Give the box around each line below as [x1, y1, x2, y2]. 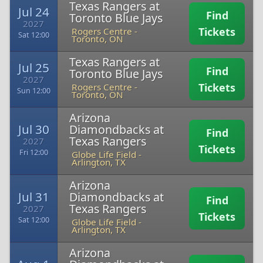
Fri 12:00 [19, 147, 48, 157]
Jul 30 [18, 121, 49, 137]
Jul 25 [18, 59, 49, 76]
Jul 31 [18, 188, 49, 205]
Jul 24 [18, 4, 49, 20]
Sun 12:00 [16, 86, 50, 96]
